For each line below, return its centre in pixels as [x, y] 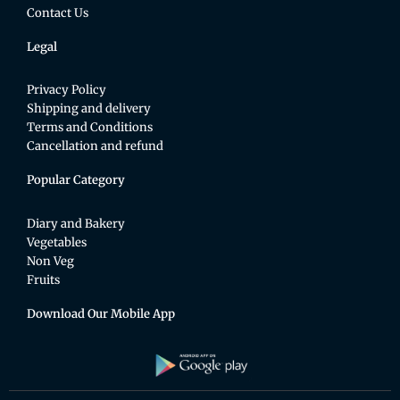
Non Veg [50, 261]
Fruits [43, 279]
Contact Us [58, 13]
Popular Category [76, 180]
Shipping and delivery [89, 109]
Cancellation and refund [95, 146]
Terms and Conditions [90, 128]
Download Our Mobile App [101, 313]
